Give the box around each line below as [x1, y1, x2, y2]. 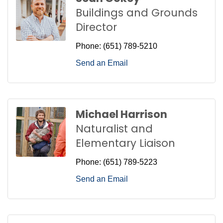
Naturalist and [76, 121, 153, 136]
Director [76, 20, 117, 35]
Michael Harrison [76, 107, 167, 122]
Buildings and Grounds [76, 5, 198, 20]
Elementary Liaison [76, 136, 175, 151]
